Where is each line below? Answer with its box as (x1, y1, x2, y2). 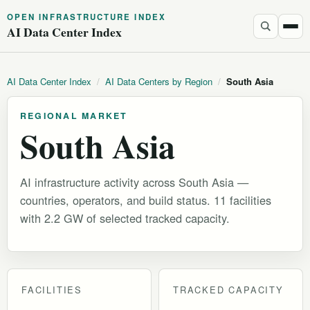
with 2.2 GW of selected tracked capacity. (20, 210, 230, 227)
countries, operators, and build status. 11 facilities (20, 192, 271, 209)
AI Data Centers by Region (105, 75, 212, 88)
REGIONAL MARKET (20, 109, 128, 122)
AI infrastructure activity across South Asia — (20, 174, 248, 191)
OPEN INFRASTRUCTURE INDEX (7, 11, 166, 23)
